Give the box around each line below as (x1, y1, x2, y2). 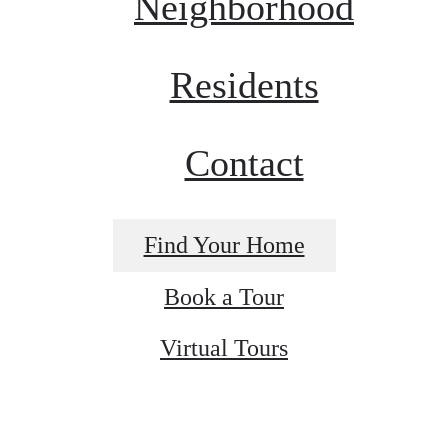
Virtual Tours (160, 335, 288, 362)
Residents (169, 64, 319, 107)
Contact (184, 142, 304, 185)
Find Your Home (143, 232, 305, 259)
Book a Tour (164, 284, 284, 311)
